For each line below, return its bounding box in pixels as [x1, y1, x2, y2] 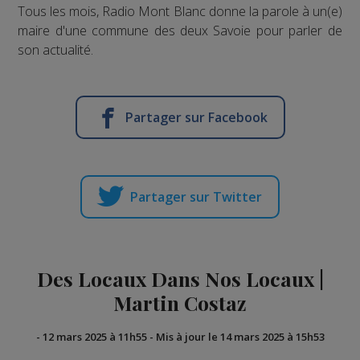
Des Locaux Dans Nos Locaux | [36, 264, 324, 292]
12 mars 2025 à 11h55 [42, 329, 147, 344]
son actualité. [18, 40, 94, 59]
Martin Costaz [113, 288, 247, 316]
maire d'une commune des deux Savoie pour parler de [18, 21, 342, 39]
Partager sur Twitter [130, 187, 262, 206]
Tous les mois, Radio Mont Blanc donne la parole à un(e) [18, 2, 342, 20]
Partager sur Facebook [125, 108, 268, 126]
